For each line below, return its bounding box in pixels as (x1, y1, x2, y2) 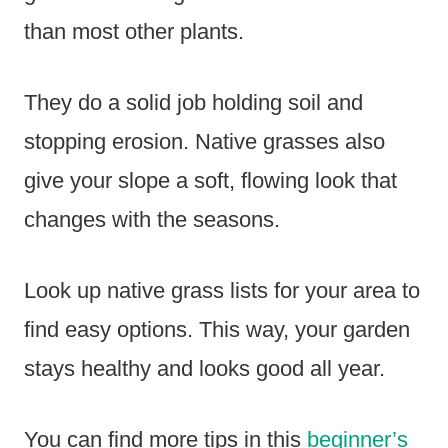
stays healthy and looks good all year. (24, 355, 385, 381)
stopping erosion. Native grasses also (24, 128, 385, 154)
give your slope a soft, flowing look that (24, 167, 397, 193)
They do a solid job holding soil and (24, 89, 363, 115)
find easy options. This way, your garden (24, 316, 410, 342)
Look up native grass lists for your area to (24, 277, 420, 303)
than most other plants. (24, 18, 244, 44)
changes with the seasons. (24, 206, 280, 232)
